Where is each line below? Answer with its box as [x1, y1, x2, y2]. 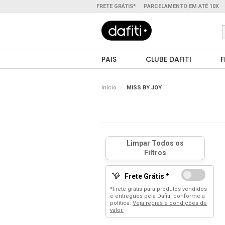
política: [110, 200, 133, 206]
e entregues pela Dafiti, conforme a [110, 193, 205, 199]
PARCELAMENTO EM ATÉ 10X [144, 3, 219, 10]
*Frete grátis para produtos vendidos [110, 186, 207, 192]
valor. [110, 207, 124, 213]
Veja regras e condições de [133, 200, 207, 206]
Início [101, 84, 117, 91]
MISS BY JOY [127, 84, 162, 91]
